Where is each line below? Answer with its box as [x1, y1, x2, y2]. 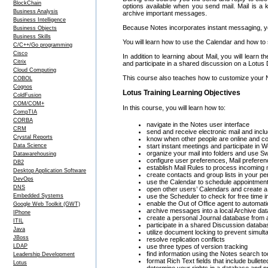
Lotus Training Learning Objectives [123, 89, 240, 97]
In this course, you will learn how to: [123, 104, 226, 111]
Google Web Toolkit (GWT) [13, 201, 80, 207]
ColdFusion [13, 92, 41, 98]
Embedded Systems [13, 193, 63, 199]
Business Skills [13, 33, 51, 39]
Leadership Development [13, 251, 75, 257]
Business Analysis [13, 8, 58, 14]
